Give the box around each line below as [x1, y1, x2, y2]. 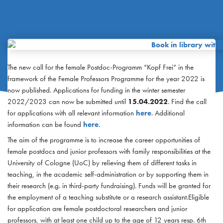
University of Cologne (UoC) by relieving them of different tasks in [7, 158, 197, 167]
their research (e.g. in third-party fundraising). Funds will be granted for [7, 181, 211, 190]
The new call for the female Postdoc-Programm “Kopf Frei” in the [7, 63, 194, 72]
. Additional [151, 109, 185, 118]
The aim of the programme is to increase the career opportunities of [7, 135, 200, 144]
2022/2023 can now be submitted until [7, 97, 128, 107]
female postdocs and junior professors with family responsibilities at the [7, 146, 211, 156]
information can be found [7, 120, 83, 129]
